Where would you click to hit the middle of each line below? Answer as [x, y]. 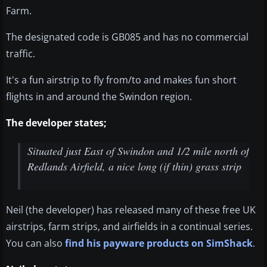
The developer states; [56, 123]
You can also [35, 243]
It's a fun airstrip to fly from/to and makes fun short [121, 80]
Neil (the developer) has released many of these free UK [131, 210]
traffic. [21, 54]
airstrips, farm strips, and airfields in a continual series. [131, 227]
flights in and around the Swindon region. [99, 97]
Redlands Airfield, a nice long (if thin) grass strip [134, 167]
